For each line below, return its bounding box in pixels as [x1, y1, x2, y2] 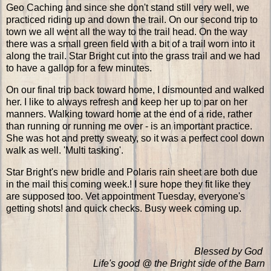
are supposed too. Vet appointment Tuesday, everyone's [6, 191, 245, 201]
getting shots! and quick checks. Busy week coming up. [6, 203, 244, 214]
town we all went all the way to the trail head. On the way [6, 26, 247, 37]
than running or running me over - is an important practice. [6, 120, 252, 131]
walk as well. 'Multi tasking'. [6, 145, 123, 155]
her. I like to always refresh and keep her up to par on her [6, 96, 247, 107]
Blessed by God [194, 246, 265, 257]
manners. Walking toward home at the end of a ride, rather [6, 108, 252, 119]
